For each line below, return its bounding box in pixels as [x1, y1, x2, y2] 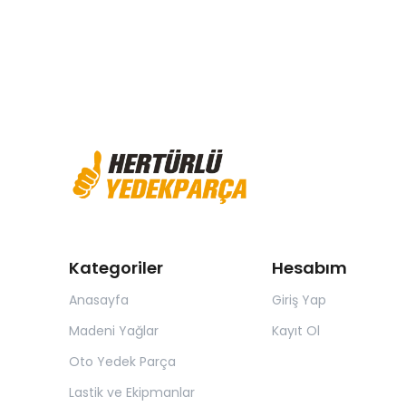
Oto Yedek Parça [69, 353, 176, 372]
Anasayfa [69, 291, 129, 310]
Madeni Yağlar [69, 322, 159, 341]
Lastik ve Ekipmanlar [69, 383, 195, 402]
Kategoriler [69, 256, 163, 280]
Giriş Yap [271, 291, 326, 310]
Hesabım [271, 256, 347, 280]
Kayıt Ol [271, 322, 320, 341]
